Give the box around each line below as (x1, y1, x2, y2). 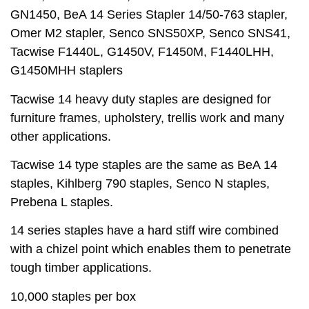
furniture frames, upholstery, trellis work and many (10, 110, 284, 125)
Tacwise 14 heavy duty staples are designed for (10, 92, 271, 106)
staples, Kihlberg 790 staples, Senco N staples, (10, 177, 270, 191)
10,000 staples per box (10, 289, 136, 303)
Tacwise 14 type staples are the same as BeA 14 (10, 158, 277, 172)
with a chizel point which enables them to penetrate (10, 242, 291, 257)
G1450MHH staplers (10, 63, 123, 78)
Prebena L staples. (10, 195, 113, 210)
